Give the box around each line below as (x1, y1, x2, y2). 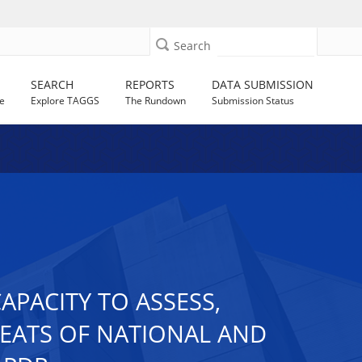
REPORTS (125, 77, 175, 92)
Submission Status (212, 94, 295, 107)
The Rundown (125, 94, 187, 107)
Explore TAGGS (31, 94, 100, 107)
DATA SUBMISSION (212, 77, 314, 92)
